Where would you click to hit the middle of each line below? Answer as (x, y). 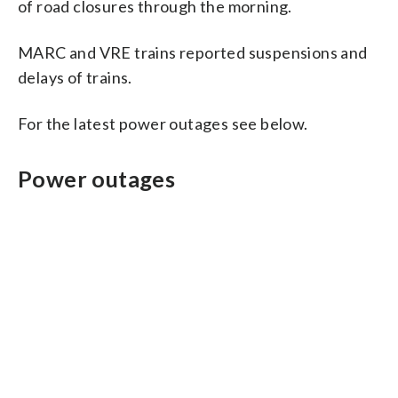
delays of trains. (75, 77)
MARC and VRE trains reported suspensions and (193, 52)
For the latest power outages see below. (163, 123)
